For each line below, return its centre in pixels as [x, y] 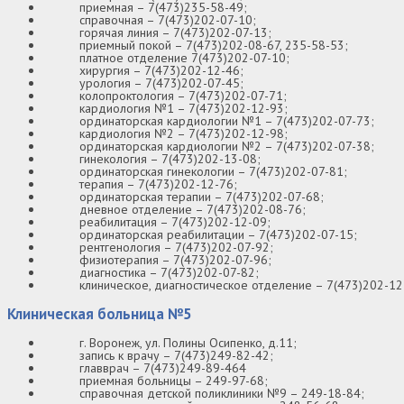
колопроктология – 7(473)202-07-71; [183, 96]
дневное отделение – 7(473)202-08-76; [193, 210]
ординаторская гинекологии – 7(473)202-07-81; [213, 172]
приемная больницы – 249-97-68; [174, 381]
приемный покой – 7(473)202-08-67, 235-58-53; [214, 46]
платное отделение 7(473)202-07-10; [184, 58]
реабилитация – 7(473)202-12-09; [175, 222]
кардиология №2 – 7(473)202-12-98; [184, 134]
